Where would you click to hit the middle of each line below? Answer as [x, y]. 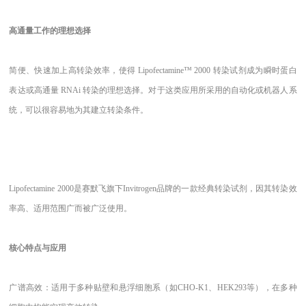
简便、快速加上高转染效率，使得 [72, 70]
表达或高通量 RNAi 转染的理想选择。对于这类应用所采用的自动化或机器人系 [153, 90]
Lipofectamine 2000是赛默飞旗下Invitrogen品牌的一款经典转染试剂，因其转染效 [153, 189]
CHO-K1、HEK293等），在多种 [237, 287]
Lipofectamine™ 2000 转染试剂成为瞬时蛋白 [216, 70]
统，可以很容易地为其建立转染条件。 [79, 110]
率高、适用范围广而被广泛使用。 [71, 209]
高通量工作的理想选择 [50, 31]
